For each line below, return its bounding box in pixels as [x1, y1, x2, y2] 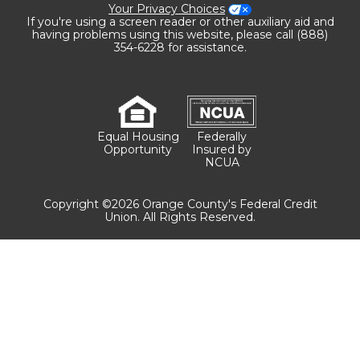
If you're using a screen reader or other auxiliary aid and [26, 14, 334, 30]
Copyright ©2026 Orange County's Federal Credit [43, 197, 317, 212]
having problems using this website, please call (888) [32, 27, 328, 43]
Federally [197, 129, 247, 145]
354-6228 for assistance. [113, 40, 247, 55]
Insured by [192, 142, 252, 157]
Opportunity [104, 142, 173, 157]
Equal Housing [96, 129, 179, 145]
